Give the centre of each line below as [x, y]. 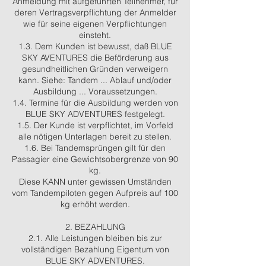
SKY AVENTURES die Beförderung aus [95, 58]
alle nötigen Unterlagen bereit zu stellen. [95, 137]
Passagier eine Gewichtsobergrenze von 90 [95, 159]
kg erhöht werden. [95, 204]
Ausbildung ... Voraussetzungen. [95, 91]
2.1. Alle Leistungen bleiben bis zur [95, 238]
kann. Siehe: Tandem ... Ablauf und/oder [95, 80]
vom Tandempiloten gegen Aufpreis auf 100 [95, 193]
